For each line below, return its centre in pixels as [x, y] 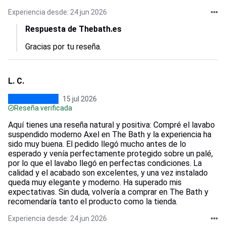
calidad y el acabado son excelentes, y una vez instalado [108, 173]
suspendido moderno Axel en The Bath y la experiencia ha [110, 134]
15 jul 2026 [80, 99]
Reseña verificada [43, 108]
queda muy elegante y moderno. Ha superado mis [95, 182]
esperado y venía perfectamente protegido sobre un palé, [110, 154]
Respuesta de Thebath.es [73, 29]
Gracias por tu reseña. [63, 47]
